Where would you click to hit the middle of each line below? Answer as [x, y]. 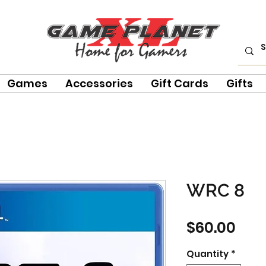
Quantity [208, 254]
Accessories [99, 83]
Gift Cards [180, 83]
